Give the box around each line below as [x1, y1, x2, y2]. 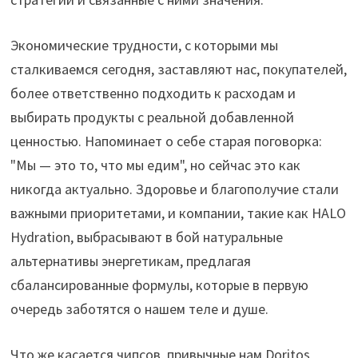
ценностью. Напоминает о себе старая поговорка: [10, 132, 323, 150]
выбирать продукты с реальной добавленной [10, 108, 295, 126]
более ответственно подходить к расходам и [10, 84, 296, 102]
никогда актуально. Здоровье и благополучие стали [10, 180, 340, 198]
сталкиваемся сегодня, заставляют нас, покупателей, [10, 60, 348, 78]
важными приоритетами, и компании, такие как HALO [10, 204, 347, 222]
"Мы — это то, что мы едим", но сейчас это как [10, 156, 301, 174]
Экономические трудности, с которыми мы [10, 36, 279, 54]
